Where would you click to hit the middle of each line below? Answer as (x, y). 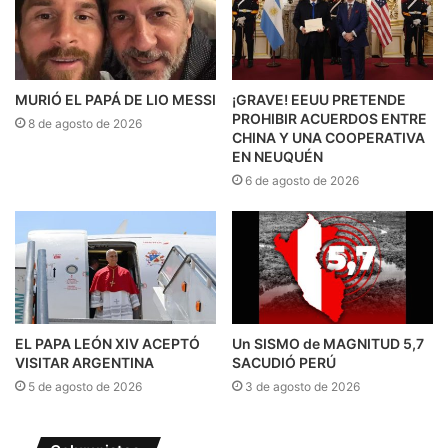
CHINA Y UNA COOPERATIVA (328, 137)
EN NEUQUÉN (277, 156)
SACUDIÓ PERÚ (284, 363)
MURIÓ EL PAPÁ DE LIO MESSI (115, 99)
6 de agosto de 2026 (302, 180)
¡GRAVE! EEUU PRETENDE (319, 99)
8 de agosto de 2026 (85, 123)
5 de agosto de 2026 (85, 387)
